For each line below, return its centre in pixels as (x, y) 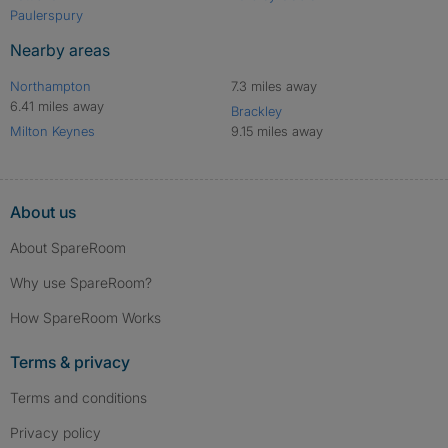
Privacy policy (55, 433)
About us (43, 212)
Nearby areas (60, 50)
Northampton (50, 86)
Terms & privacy (70, 362)
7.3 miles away (273, 86)
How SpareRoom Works (85, 318)
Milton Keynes (52, 131)
